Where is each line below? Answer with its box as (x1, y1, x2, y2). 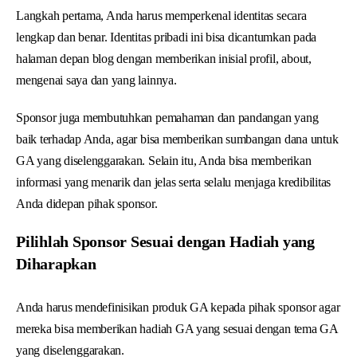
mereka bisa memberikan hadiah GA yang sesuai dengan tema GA (16, 321, 338, 335)
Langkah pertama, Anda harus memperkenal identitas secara (16, 8, 307, 22)
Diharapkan (16, 254, 96, 273)
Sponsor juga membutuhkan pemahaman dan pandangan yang (16, 110, 319, 124)
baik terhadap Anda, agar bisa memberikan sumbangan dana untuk (16, 131, 339, 146)
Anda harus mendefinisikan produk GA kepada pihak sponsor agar (16, 300, 340, 314)
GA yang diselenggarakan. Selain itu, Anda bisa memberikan (16, 153, 312, 167)
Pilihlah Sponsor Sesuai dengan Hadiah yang (16, 232, 315, 250)
